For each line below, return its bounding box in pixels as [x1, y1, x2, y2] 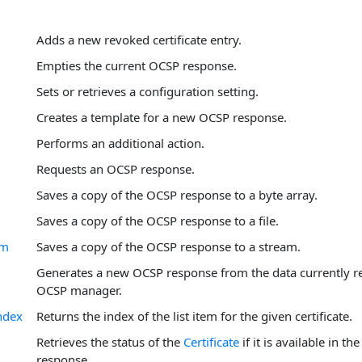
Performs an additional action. [36, 134, 204, 151]
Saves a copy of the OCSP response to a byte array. [36, 186, 318, 203]
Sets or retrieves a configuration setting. [36, 82, 259, 99]
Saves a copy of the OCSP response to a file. [36, 212, 279, 229]
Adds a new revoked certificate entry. [36, 31, 242, 48]
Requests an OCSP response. [36, 160, 195, 177]
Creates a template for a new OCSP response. [36, 108, 287, 125]
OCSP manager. [36, 281, 122, 298]
